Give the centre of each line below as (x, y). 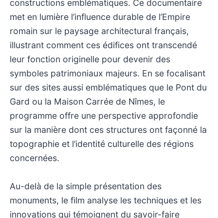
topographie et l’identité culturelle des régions (102, 144)
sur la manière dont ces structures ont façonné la (108, 129)
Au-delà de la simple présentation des (86, 186)
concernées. (35, 158)
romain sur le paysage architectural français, (99, 31)
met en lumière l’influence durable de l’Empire (100, 17)
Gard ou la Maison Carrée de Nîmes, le (87, 101)
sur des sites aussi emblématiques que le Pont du (108, 87)
